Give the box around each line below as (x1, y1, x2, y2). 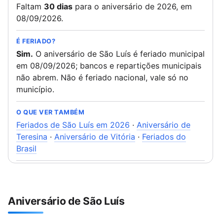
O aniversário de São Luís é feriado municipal (33, 49, 205, 59)
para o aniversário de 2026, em (73, 1, 192, 11)
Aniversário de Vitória (54, 132, 135, 142)
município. (16, 84, 54, 94)
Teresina (16, 132, 47, 142)
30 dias (44, 1, 73, 11)
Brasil (16, 144, 37, 153)
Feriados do (142, 132, 186, 142)
